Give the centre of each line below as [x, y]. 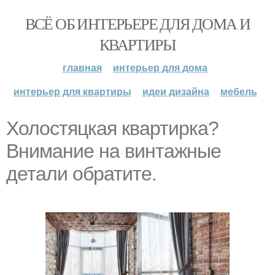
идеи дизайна [176, 91]
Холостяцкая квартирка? [112, 128]
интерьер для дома [160, 67]
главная [82, 67]
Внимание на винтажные [114, 151]
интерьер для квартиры [72, 91]
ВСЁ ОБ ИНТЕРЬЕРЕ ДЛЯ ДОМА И [137, 23]
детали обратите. [81, 174]
